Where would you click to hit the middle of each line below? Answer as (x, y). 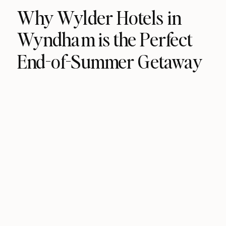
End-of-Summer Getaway (110, 61)
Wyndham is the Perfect (104, 39)
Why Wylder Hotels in (99, 17)
